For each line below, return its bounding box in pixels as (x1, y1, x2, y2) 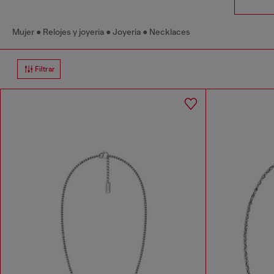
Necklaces (149, 27, 190, 37)
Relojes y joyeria (43, 27, 104, 37)
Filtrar (35, 65, 55, 73)
